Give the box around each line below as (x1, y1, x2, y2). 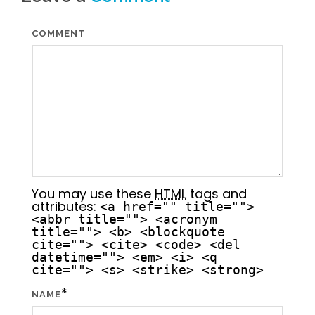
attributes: (32, 198, 100, 215)
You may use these (32, 185, 155, 202)
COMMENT (32, 28, 86, 39)
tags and (186, 185, 247, 202)
